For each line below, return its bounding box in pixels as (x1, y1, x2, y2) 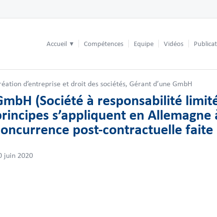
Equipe (134, 40, 154, 47)
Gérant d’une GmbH (129, 79, 192, 88)
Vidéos (164, 40, 184, 47)
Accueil (46, 40, 68, 47)
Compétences (84, 40, 124, 47)
